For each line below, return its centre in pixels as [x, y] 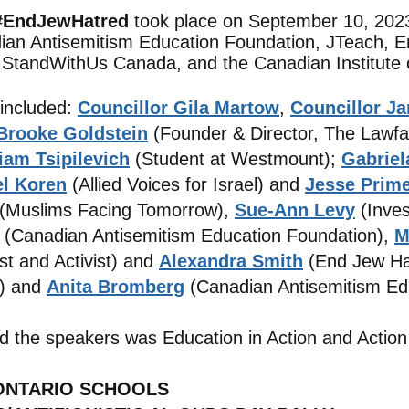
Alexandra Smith [231, 261]
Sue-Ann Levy [295, 210]
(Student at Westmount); [236, 159]
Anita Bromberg [115, 287]
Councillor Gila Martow [178, 108]
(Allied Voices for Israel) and [186, 184]
